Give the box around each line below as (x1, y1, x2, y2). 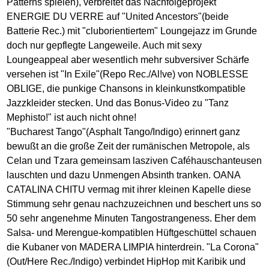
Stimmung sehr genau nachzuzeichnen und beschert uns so (7, 198, 262, 209)
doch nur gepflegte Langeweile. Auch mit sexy (7, 40, 202, 50)
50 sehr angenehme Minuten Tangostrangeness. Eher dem (7, 213, 256, 223)
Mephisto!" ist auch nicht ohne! (7, 112, 137, 122)
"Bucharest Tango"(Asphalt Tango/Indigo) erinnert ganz (7, 126, 241, 137)
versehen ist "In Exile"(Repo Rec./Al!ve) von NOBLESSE (7, 68, 249, 79)
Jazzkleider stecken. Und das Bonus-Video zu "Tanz (7, 97, 229, 108)
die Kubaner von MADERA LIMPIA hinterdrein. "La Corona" (7, 241, 259, 252)
